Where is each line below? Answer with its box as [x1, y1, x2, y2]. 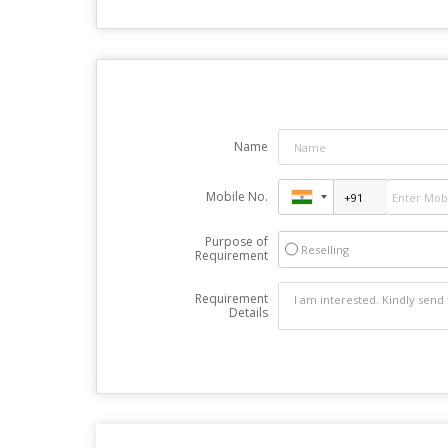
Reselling [300, 242, 349, 257]
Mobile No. [205, 188, 268, 205]
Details [228, 304, 268, 321]
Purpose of [204, 233, 268, 250]
